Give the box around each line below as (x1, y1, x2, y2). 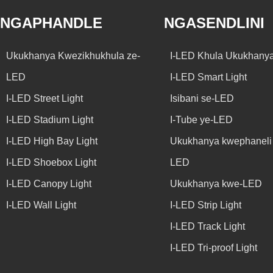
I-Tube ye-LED (169, 114, 233, 125)
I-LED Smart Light (169, 71, 247, 82)
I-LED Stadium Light (6, 114, 93, 125)
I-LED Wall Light (6, 199, 76, 210)
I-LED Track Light (169, 221, 245, 232)
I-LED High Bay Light (6, 135, 97, 146)
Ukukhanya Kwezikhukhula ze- (6, 50, 140, 61)
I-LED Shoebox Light (6, 157, 96, 168)
